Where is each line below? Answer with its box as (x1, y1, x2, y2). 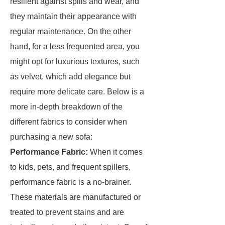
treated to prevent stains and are (10, 208, 124, 216)
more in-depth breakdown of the (10, 102, 123, 111)
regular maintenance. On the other (10, 27, 131, 36)
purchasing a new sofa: (10, 133, 92, 141)
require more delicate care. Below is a (10, 87, 144, 96)
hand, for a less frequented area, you (10, 42, 140, 51)
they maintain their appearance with (10, 12, 137, 21)
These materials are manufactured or (10, 193, 141, 201)
